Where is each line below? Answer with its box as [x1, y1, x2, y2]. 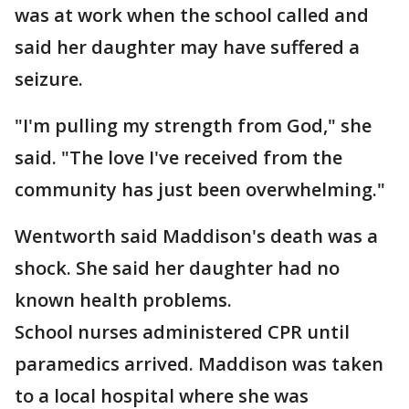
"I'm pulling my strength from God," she [15, 113, 372, 138]
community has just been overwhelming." [15, 177, 385, 202]
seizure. [15, 67, 83, 91]
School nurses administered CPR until [15, 320, 350, 344]
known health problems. [15, 288, 232, 312]
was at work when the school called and [15, 3, 369, 27]
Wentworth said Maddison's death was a [15, 224, 378, 248]
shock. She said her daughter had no [15, 256, 340, 280]
